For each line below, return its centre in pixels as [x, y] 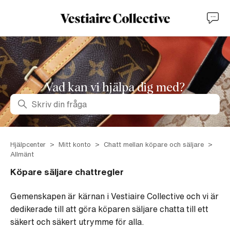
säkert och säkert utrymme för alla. [77, 222]
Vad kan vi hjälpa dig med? [115, 88]
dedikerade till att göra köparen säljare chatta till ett [109, 209]
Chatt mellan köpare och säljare [154, 145]
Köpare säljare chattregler [67, 172]
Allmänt [22, 154]
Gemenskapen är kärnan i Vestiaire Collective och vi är [114, 196]
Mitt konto [75, 145]
